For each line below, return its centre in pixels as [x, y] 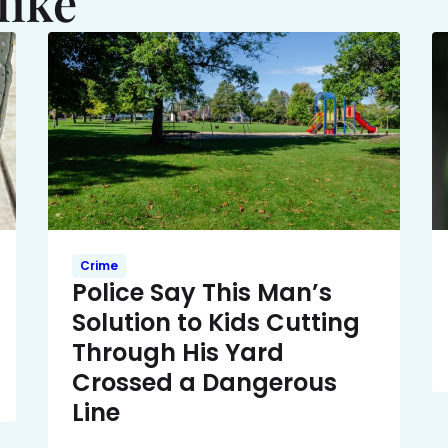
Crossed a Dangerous [204, 383]
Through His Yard [178, 353]
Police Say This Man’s [202, 293]
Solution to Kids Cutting [216, 323]
